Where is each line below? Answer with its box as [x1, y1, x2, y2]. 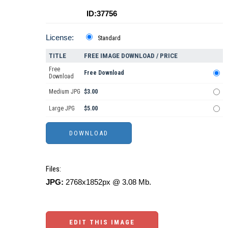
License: [46, 33, 74, 42]
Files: [46, 164, 61, 174]
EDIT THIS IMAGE [69, 218, 135, 226]
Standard [98, 34, 121, 42]
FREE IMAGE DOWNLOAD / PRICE [84, 51, 178, 60]
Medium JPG [49, 88, 80, 95]
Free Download [84, 69, 124, 76]
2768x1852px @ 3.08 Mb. [64, 177, 151, 186]
